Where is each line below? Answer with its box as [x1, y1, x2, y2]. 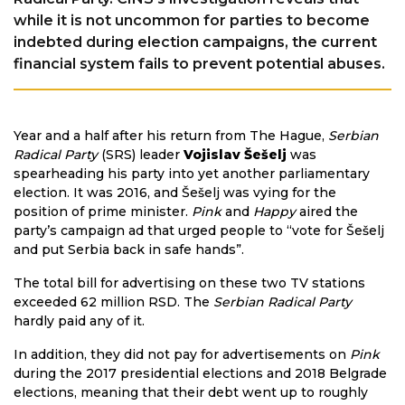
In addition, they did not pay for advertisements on [14, 346, 350, 363]
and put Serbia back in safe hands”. [14, 241, 244, 259]
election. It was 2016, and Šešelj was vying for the [14, 184, 336, 202]
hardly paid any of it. [14, 313, 145, 330]
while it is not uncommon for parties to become [14, 12, 370, 30]
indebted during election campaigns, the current [14, 33, 377, 52]
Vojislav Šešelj [184, 146, 287, 164]
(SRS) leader [98, 146, 184, 164]
